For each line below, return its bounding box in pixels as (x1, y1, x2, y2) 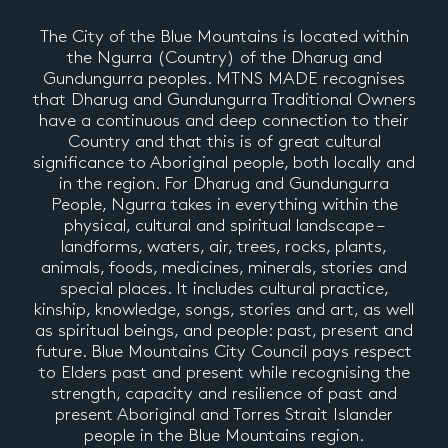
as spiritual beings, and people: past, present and (35, 322, 413, 339)
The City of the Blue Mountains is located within (39, 28, 409, 45)
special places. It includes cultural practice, (59, 280, 389, 297)
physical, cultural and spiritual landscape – (63, 217, 385, 234)
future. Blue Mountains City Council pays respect (36, 343, 412, 360)
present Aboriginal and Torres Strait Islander (55, 406, 393, 423)
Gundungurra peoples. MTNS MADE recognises (43, 70, 405, 87)
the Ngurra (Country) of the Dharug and (66, 49, 382, 66)
